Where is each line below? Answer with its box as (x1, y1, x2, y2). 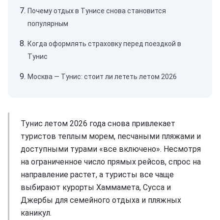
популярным (27, 19, 68, 27)
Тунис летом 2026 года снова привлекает (21, 118, 175, 128)
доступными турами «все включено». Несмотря (21, 144, 201, 154)
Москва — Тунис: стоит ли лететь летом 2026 (27, 72, 177, 81)
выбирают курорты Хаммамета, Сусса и (21, 182, 171, 192)
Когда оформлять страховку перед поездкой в (27, 39, 181, 48)
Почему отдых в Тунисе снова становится (27, 6, 166, 15)
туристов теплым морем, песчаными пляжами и (21, 131, 201, 141)
